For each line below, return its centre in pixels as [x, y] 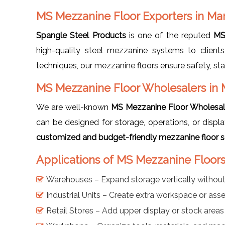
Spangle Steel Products [81, 35]
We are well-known [74, 107]
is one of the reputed [170, 35]
